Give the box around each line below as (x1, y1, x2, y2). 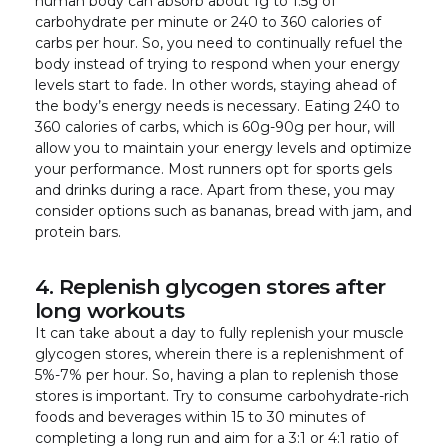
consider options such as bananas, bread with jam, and (35, 201, 412, 220)
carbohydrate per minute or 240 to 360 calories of (35, 12, 381, 31)
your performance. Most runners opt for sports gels (35, 159, 392, 178)
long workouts (35, 297, 185, 323)
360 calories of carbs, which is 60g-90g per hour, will (35, 117, 395, 136)
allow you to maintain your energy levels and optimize (35, 138, 412, 157)
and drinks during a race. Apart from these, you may (35, 180, 395, 199)
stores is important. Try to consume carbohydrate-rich (35, 386, 409, 405)
